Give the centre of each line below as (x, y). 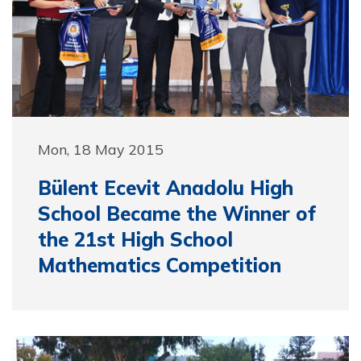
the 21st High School (135, 239)
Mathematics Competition (160, 265)
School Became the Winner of (177, 214)
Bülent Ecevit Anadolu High (166, 188)
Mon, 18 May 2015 (101, 149)
